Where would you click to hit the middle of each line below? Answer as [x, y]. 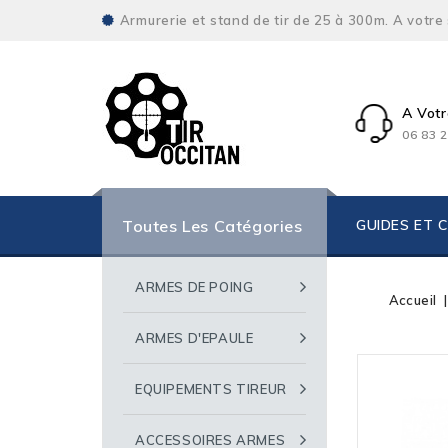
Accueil [412, 300]
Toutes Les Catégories [212, 226]
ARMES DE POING [194, 287]
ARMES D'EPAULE [194, 338]
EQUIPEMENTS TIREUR [211, 389]
